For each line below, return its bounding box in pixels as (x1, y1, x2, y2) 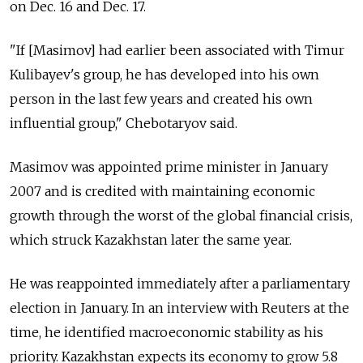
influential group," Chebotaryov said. (10, 115, 237, 131)
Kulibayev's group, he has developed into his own (10, 66, 319, 83)
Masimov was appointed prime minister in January (10, 159, 328, 175)
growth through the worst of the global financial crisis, (10, 207, 352, 224)
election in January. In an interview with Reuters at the (10, 300, 349, 316)
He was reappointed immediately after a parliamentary (10, 275, 350, 292)
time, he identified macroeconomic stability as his (10, 324, 323, 340)
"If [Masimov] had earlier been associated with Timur (10, 42, 344, 58)
